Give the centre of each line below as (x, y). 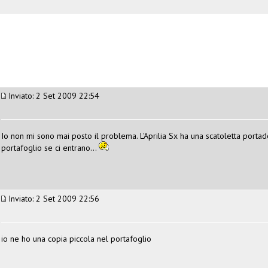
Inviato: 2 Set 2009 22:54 (53, 95)
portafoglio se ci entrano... (50, 147)
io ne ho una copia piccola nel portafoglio (76, 238)
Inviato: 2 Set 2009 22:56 (53, 198)
